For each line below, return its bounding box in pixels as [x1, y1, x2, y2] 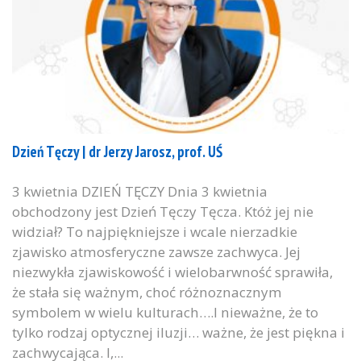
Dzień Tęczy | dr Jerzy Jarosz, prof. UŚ [12, 142, 222, 162]
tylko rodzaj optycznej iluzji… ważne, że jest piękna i [12, 323, 345, 342]
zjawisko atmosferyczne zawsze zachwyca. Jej [12, 243, 301, 262]
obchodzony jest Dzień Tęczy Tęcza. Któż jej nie [12, 202, 313, 222]
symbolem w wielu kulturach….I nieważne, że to [12, 303, 318, 322]
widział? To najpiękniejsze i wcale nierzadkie [12, 222, 297, 242]
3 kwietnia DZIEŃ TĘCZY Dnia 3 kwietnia [12, 182, 268, 201]
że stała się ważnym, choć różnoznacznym [12, 283, 282, 302]
